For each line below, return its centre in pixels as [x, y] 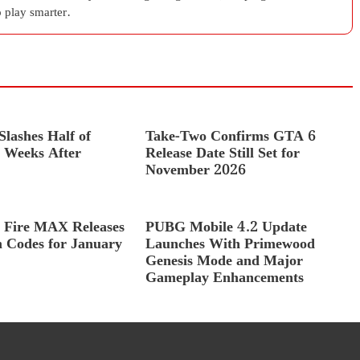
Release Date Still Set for [222, 153]
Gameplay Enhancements [224, 278]
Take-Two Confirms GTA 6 [230, 136]
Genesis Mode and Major [224, 261]
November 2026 [195, 170]
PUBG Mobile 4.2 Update [226, 227]
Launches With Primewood [230, 244]
